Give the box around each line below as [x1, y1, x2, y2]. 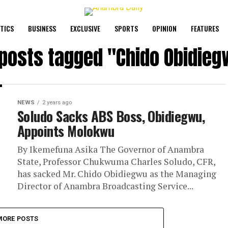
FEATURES [191, 23, 219, 34]
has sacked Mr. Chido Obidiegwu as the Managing [17, 168, 216, 180]
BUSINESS [28, 23, 56, 34]
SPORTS [115, 23, 138, 34]
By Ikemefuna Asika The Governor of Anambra [17, 144, 204, 155]
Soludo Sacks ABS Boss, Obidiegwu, [17, 106, 205, 126]
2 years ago [42, 99, 72, 106]
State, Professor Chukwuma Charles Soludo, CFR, [17, 156, 215, 167]
